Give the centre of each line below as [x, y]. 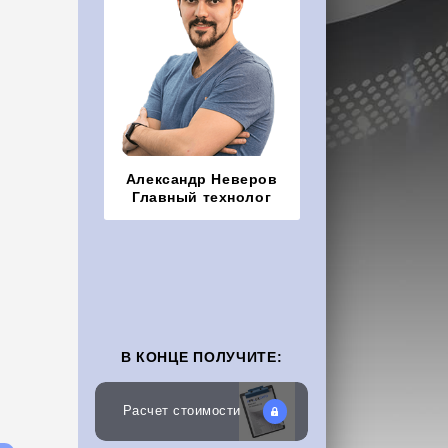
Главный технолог [202, 196]
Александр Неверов [201, 178]
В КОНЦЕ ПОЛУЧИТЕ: [201, 356]
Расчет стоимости [181, 411]
